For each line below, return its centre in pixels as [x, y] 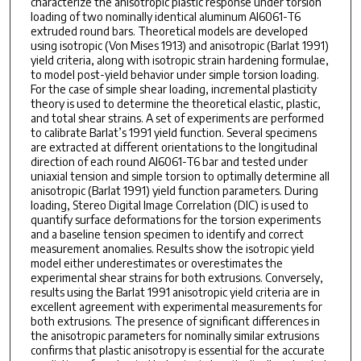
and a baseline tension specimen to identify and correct [167, 234]
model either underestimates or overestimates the [156, 263]
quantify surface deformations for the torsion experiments [175, 219]
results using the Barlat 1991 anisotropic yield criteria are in [175, 292]
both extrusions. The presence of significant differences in [175, 321]
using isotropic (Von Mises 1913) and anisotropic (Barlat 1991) [179, 45]
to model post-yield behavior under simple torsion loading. [174, 74]
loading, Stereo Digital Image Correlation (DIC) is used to [169, 205]
